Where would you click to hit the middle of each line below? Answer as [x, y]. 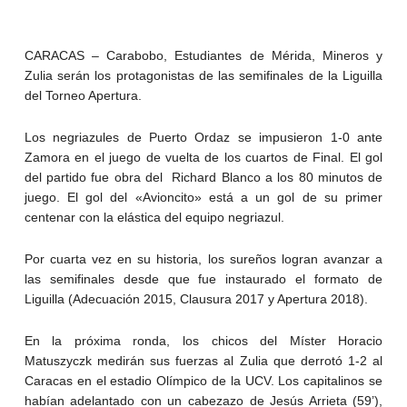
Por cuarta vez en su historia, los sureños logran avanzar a [203, 259]
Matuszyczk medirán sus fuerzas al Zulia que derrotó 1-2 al [203, 361]
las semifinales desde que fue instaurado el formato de [203, 279]
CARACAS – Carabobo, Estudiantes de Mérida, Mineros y [203, 56]
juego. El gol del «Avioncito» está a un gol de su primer [203, 198]
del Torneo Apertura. [83, 96]
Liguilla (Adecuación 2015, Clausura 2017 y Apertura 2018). [196, 299]
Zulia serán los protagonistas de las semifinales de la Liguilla [203, 76]
